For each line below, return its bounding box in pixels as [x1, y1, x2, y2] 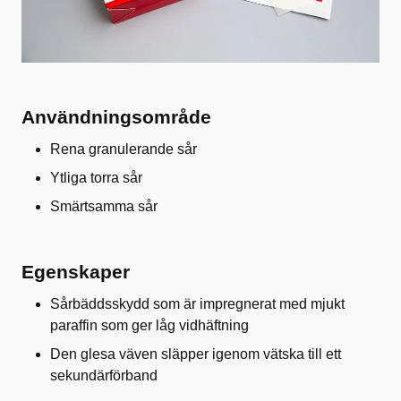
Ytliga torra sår [50, 169, 142, 185]
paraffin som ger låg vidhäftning [50, 317, 249, 333]
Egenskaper [21, 260, 130, 282]
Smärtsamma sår [50, 198, 158, 214]
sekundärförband [50, 367, 158, 383]
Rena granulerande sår [50, 141, 197, 157]
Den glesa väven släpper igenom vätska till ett [50, 346, 341, 362]
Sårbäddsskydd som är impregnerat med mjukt [50, 295, 345, 311]
